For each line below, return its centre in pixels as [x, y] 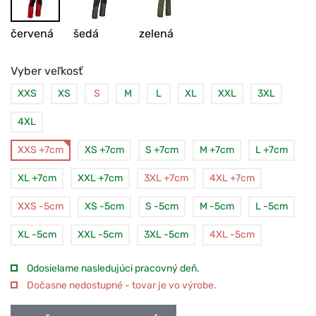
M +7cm [217, 150]
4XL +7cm [232, 178]
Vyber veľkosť [47, 71]
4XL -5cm [232, 234]
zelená [156, 33]
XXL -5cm [100, 234]
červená [32, 33]
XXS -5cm [41, 206]
